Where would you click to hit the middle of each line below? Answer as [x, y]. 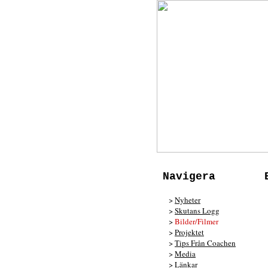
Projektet [189, 232]
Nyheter [188, 200]
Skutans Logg [197, 211]
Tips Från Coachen [205, 243]
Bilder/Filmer [197, 221]
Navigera [189, 176]
